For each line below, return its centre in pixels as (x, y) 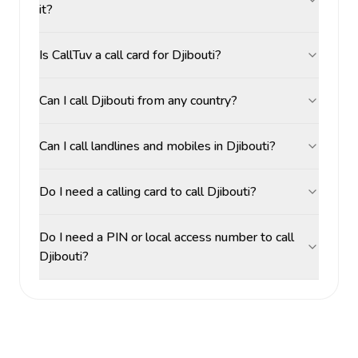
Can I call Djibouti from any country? (138, 101)
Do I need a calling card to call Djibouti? (148, 192)
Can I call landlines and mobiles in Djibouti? (157, 146)
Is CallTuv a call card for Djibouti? (130, 55)
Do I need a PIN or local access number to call (167, 237)
